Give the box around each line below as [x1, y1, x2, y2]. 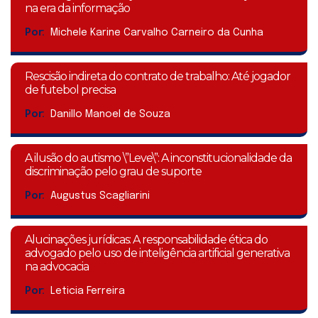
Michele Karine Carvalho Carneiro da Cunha [50, 27, 263, 38]
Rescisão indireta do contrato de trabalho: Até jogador [25, 69, 290, 83]
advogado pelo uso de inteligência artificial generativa [25, 246, 290, 260]
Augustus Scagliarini [50, 190, 150, 201]
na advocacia [25, 259, 89, 273]
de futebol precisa [25, 82, 116, 97]
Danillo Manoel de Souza [50, 109, 170, 119]
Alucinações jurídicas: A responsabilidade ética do [25, 232, 268, 246]
